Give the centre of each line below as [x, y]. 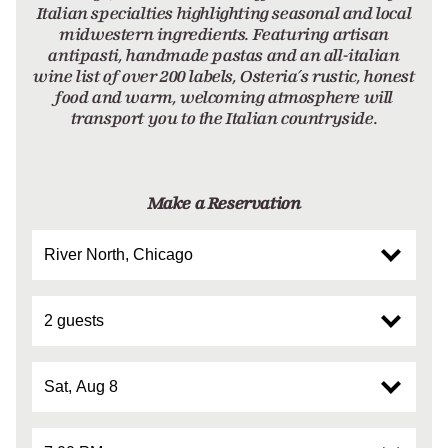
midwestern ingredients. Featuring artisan [224, 34]
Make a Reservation [224, 203]
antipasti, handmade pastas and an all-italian [224, 55]
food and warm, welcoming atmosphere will [223, 97]
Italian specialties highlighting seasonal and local [224, 13]
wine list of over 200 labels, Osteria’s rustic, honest [224, 76]
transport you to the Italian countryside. [224, 118]
